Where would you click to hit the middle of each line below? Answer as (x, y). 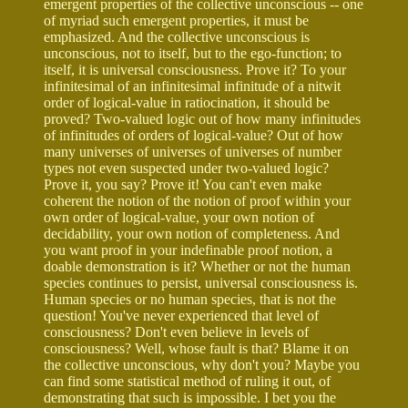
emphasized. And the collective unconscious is (177, 36)
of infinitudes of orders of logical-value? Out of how (194, 135)
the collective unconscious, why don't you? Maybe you (202, 364)
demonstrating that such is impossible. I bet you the (190, 397)
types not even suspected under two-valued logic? (186, 168)
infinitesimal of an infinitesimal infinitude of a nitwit (192, 86)
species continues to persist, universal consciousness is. (201, 282)
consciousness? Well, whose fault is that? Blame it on (196, 348)
